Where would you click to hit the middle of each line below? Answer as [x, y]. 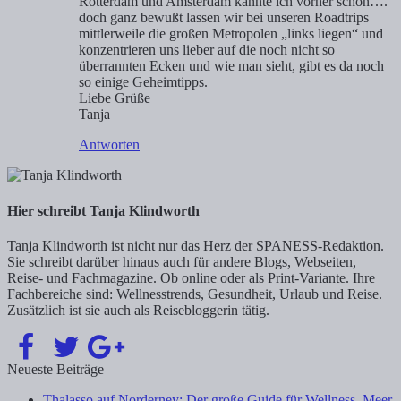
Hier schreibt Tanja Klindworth [103, 210]
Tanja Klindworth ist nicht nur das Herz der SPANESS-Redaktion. [196, 245]
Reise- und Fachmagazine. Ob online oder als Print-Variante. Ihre [191, 277]
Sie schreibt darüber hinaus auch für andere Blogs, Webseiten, [182, 261]
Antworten [109, 145]
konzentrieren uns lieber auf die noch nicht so [207, 50]
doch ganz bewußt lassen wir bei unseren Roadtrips [224, 18]
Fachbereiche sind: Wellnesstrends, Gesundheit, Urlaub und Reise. [195, 294]
